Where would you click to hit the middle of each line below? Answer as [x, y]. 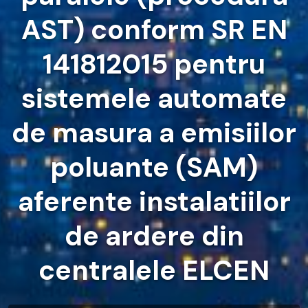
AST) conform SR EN [154, 30]
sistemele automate [154, 99]
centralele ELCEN [154, 271]
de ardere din [154, 236]
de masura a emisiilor [154, 133]
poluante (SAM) [154, 167]
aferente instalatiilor [154, 202]
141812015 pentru [154, 64]
